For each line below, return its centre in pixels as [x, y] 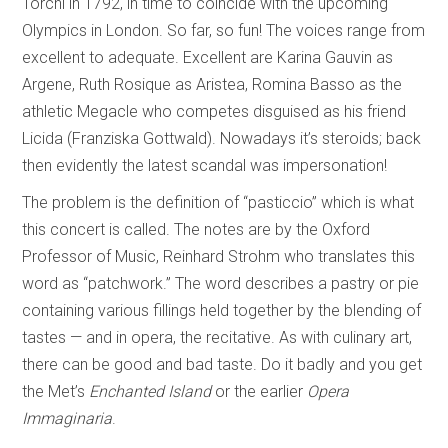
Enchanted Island [150, 392]
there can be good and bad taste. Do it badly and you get [222, 365]
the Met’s [56, 392]
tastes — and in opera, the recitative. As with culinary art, [217, 338]
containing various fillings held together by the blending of [222, 311]
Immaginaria [67, 419]
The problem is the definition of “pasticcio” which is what [218, 203]
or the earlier [259, 392]
